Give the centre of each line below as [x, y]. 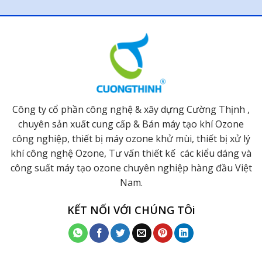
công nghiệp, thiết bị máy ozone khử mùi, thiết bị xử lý [131, 138]
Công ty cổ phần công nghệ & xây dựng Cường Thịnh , [131, 109]
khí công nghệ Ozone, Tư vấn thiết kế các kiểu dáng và [131, 153]
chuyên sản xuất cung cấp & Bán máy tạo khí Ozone [131, 124]
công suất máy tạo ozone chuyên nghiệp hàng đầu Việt [131, 168]
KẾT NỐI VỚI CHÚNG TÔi [131, 210]
